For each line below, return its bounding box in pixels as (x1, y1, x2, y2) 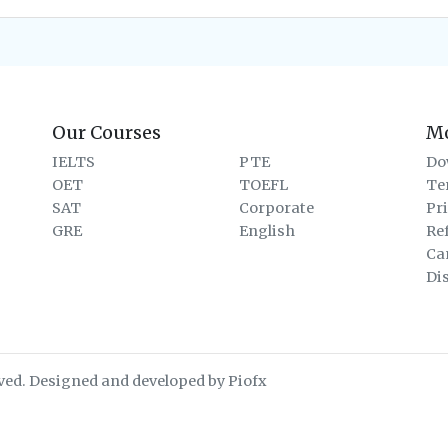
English (238, 222, 295, 241)
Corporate (238, 199, 314, 218)
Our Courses (51, 121, 161, 145)
